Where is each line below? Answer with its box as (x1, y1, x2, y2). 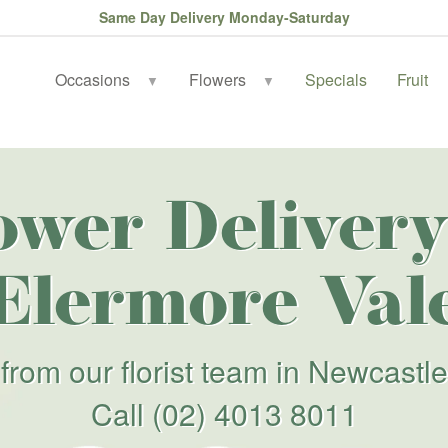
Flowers (189, 68, 247, 91)
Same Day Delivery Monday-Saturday (98, 7, 350, 27)
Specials (305, 68, 368, 91)
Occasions (55, 68, 131, 91)
